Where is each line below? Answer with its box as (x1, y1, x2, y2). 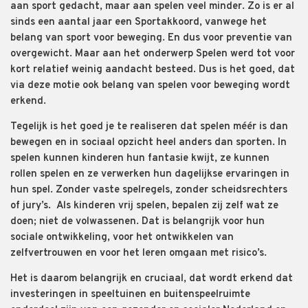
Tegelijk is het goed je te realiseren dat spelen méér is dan (10, 120, 288, 134)
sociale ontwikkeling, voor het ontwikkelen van (10, 231, 234, 245)
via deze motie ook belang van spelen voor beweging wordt (10, 79, 290, 93)
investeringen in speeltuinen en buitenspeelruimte (10, 288, 250, 302)
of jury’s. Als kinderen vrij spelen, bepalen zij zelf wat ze (10, 199, 278, 213)
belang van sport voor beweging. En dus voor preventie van (10, 32, 292, 45)
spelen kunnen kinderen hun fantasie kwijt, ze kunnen (10, 152, 269, 166)
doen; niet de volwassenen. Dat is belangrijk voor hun (10, 215, 265, 229)
